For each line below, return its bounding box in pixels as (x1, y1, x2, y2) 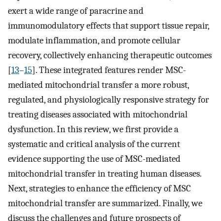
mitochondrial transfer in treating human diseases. (8, 168, 201, 179)
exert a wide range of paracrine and (8, 5, 144, 16)
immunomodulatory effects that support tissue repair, (8, 20, 209, 31)
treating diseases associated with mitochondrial (8, 109, 187, 120)
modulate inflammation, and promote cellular (8, 35, 181, 46)
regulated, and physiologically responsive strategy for (8, 94, 209, 105)
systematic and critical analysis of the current (8, 138, 180, 149)
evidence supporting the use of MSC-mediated (8, 153, 181, 164)
